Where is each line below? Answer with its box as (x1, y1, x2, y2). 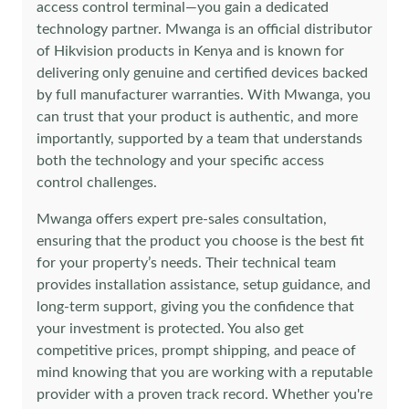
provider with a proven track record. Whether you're (37, 387, 372, 402)
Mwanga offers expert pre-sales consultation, (37, 212, 327, 226)
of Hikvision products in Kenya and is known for (37, 44, 344, 58)
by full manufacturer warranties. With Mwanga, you (37, 88, 371, 102)
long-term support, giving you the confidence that (37, 299, 354, 314)
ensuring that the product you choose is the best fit (37, 234, 364, 248)
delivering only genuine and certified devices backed (37, 66, 368, 80)
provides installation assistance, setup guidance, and (37, 278, 371, 292)
